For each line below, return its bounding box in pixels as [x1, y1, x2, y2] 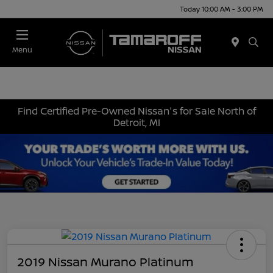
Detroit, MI [113, 115, 160, 129]
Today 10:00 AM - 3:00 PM [180, 4, 263, 13]
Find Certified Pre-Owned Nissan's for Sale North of [17, 104, 256, 118]
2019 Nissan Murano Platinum [17, 253, 194, 270]
